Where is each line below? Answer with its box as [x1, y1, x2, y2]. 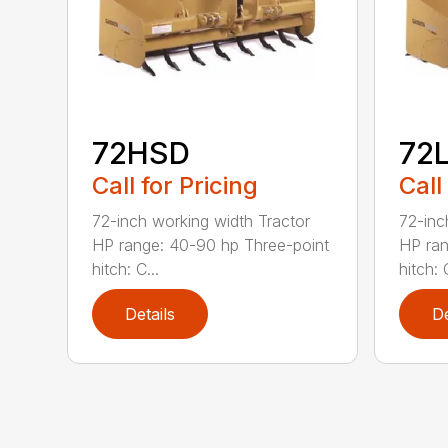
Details [125, 303, 176, 324]
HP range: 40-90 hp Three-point [92, 234, 330, 255]
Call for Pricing [92, 170, 259, 200]
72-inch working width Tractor [92, 210, 311, 231]
